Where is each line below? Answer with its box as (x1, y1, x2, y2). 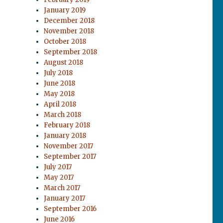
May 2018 (44, 90, 75, 98)
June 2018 (44, 79, 76, 88)
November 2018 (44, 27, 95, 35)
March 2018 (44, 111, 82, 119)
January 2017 (44, 194, 86, 203)
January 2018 (44, 131, 87, 140)
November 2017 (44, 142, 94, 150)
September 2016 (44, 205, 97, 213)
